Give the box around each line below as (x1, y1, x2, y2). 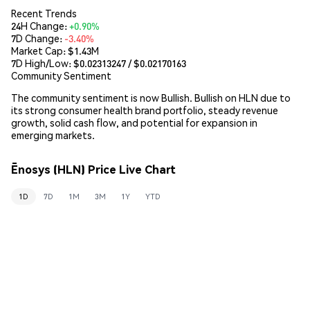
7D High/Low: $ (11, 56, 80, 69)
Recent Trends (11, 6, 77, 19)
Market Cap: (11, 44, 68, 57)
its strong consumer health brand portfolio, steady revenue (11, 103, 278, 116)
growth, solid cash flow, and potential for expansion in (11, 116, 257, 129)
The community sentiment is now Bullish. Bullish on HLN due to (11, 91, 291, 104)
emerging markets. (11, 128, 95, 141)
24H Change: (11, 19, 69, 32)
